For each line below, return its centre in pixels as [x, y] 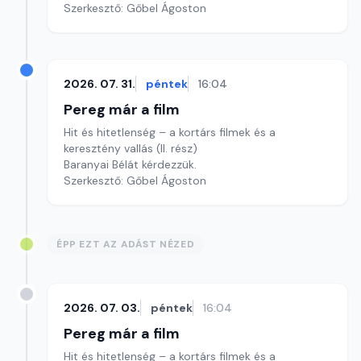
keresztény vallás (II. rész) [132, 148]
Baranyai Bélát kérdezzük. [130, 164]
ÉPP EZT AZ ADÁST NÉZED [126, 244]
